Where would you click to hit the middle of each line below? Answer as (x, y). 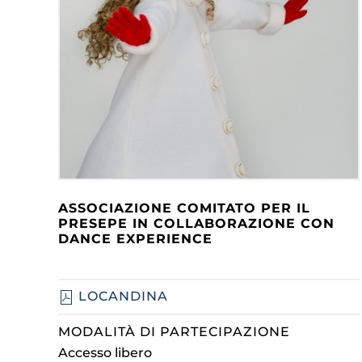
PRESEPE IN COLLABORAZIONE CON (196, 224)
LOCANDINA (121, 297)
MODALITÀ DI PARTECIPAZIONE (174, 331)
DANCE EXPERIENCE (135, 239)
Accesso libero (105, 352)
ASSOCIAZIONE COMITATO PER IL (184, 208)
